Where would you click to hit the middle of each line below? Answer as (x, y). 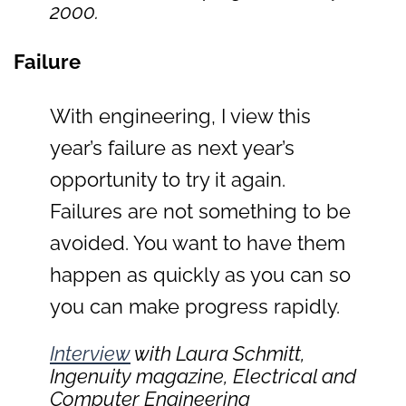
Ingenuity (93, 377)
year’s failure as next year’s (172, 147)
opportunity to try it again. (168, 179)
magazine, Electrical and (246, 377)
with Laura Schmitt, (218, 354)
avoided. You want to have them (198, 242)
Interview (90, 354)
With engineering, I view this (180, 116)
